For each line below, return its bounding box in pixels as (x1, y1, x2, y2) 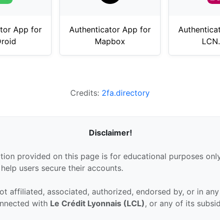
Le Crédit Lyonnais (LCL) (50, 198, 145, 208)
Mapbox (94, 36, 125, 46)
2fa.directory (101, 87, 150, 98)
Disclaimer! (89, 127, 133, 137)
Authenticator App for (69, 24, 151, 34)
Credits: (70, 87, 102, 98)
